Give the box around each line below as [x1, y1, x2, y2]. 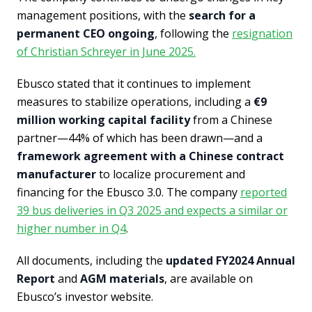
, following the [155, 25, 232, 41]
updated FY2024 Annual [166, 252, 295, 268]
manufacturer [17, 166, 96, 182]
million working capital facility [17, 111, 190, 127]
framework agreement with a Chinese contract [17, 148, 284, 164]
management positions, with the [17, 7, 189, 23]
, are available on [164, 270, 253, 286]
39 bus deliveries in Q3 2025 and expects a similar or [17, 202, 288, 218]
